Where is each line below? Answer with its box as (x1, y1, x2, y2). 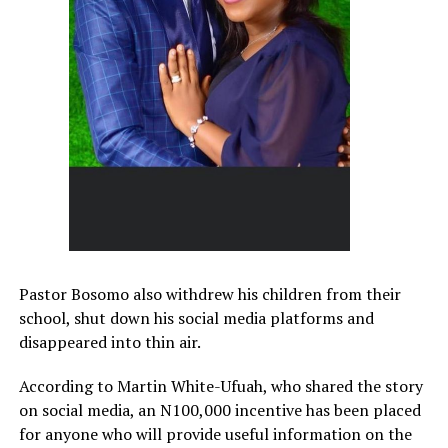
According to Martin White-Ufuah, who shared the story (18, 375, 423, 398)
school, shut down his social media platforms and (18, 307, 374, 330)
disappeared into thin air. (18, 331, 201, 354)
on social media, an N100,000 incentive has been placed (18, 399, 421, 422)
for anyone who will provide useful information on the (18, 423, 412, 446)
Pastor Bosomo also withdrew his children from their (18, 283, 401, 306)
